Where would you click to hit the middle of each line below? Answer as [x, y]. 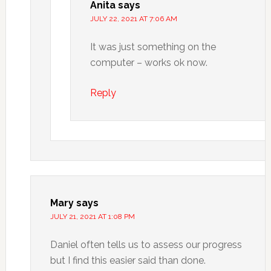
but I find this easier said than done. [128, 260]
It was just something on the [153, 47]
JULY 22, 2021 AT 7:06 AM [133, 19]
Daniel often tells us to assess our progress [146, 245]
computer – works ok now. [149, 63]
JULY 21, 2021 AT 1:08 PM [92, 217]
